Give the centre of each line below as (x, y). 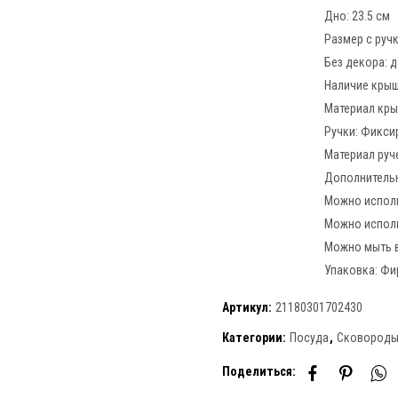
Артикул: (248, 307)
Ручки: (342, 131)
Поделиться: (259, 372)
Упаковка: (352, 270)
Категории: (255, 337)
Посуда (309, 337)
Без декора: (357, 62)
